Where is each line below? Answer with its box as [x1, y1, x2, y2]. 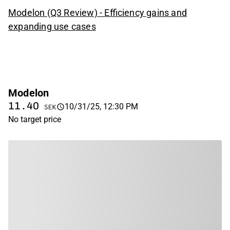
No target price [8, 114, 61, 124]
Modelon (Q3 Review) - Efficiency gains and [8, 7, 187, 18]
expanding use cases [8, 21, 96, 32]
